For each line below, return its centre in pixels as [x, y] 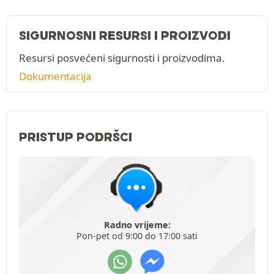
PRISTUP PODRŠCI [76, 137]
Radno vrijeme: [137, 225]
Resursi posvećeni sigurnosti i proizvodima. [122, 58]
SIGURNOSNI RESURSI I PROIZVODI [125, 36]
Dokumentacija [55, 76]
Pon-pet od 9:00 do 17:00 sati [137, 236]
